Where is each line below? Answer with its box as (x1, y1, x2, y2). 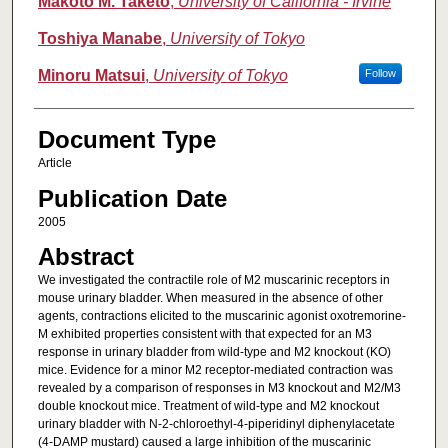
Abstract (37, 243, 134, 271)
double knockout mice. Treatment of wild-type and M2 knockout (37, 399, 379, 414)
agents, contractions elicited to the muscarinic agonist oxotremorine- (37, 309, 406, 324)
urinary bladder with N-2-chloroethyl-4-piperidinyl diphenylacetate (37, 417, 395, 432)
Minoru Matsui (37, 67, 145, 85)
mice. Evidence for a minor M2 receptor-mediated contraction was (37, 363, 393, 378)
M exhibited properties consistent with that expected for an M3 (37, 327, 372, 342)
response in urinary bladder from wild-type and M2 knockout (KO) (37, 345, 391, 360)
